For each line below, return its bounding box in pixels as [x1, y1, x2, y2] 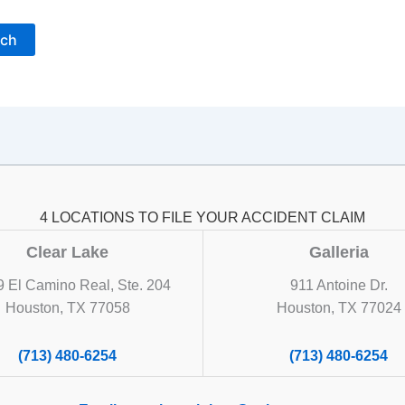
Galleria [308, 243, 369, 261]
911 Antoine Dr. [289, 278, 388, 293]
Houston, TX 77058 [5, 300, 130, 316]
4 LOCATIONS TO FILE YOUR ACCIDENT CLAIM [40, 210, 365, 225]
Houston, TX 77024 [276, 300, 401, 316]
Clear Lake [26, 243, 108, 261]
